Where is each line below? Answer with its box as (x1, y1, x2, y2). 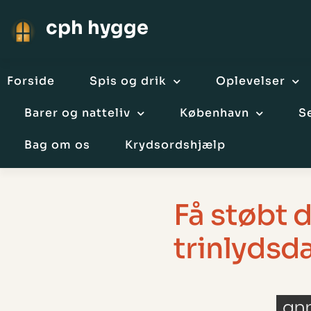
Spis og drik (90, 74, 167, 88)
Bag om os (24, 137, 90, 152)
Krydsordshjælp (125, 137, 226, 152)
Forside (7, 74, 55, 88)
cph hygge (46, 15, 149, 40)
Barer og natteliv (24, 106, 131, 120)
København (180, 106, 249, 120)
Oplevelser (216, 74, 285, 88)
